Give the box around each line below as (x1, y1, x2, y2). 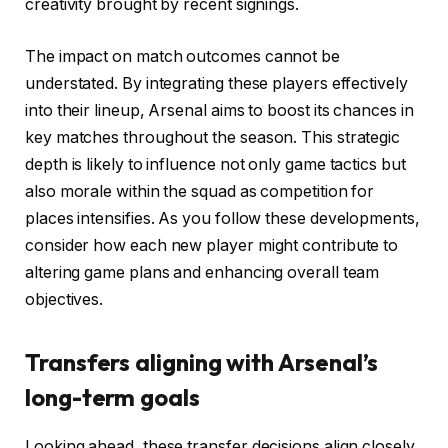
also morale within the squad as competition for (25, 181, 375, 201)
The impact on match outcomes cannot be (25, 46, 340, 66)
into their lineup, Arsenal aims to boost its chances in (25, 100, 414, 120)
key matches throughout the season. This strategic (25, 127, 401, 147)
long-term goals (25, 382, 200, 413)
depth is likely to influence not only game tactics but (25, 154, 406, 174)
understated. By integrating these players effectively (25, 73, 408, 93)
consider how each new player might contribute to (25, 235, 399, 255)
